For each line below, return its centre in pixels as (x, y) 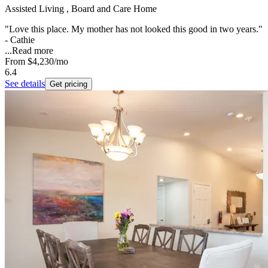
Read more (33, 50)
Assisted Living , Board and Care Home (81, 8)
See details (25, 83)
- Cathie (20, 39)
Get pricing (68, 84)
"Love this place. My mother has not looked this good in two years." (134, 29)
